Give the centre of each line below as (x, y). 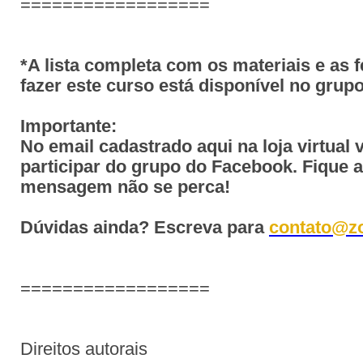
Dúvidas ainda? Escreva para (145, 228)
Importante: (68, 126)
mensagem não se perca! (125, 187)
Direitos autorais (84, 349)
